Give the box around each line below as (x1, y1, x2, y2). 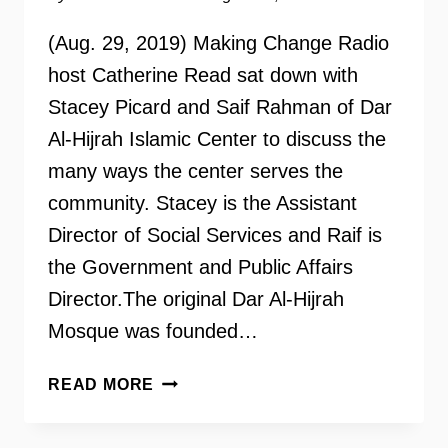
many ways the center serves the (48, 160, 343, 182)
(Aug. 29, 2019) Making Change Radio (48, 32, 389, 54)
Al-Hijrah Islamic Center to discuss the (48, 128, 386, 150)
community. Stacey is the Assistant (48, 192, 357, 214)
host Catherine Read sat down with (48, 64, 358, 86)
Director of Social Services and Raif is (48, 224, 382, 246)
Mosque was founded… (48, 320, 258, 342)
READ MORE (48, 376, 155, 393)
